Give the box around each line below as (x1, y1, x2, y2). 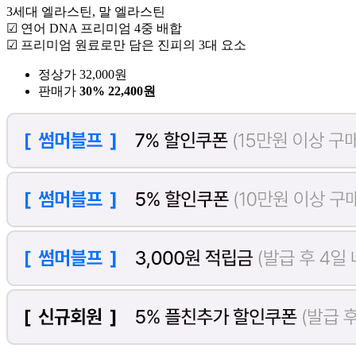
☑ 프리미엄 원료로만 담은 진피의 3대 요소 (6, 38, 246, 52)
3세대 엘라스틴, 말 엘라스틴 (6, 5, 165, 19)
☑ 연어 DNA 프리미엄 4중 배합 (6, 21, 182, 36)
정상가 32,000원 (38, 68, 127, 82)
